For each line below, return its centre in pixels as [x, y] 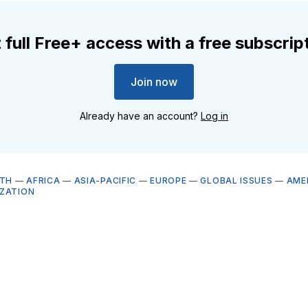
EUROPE [168, 180]
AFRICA [43, 180]
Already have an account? [140, 115]
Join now [154, 81]
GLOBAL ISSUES [236, 180]
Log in [214, 115]
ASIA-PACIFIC [105, 180]
